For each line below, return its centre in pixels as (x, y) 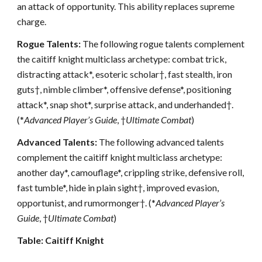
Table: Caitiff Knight (61, 240)
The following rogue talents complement (163, 44)
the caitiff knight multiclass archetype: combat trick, (122, 59)
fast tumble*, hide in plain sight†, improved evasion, (118, 187)
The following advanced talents (161, 142)
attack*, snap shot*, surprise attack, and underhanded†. (125, 104)
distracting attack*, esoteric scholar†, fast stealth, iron (125, 74)
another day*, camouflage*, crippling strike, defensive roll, (131, 172)
